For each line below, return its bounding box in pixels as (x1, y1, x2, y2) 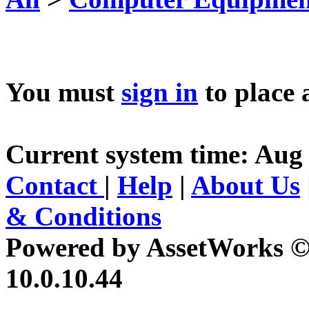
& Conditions (6, 201, 161, 231)
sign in (121, 77, 198, 107)
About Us (191, 170, 300, 200)
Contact (6, 170, 104, 200)
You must (6, 77, 121, 107)
